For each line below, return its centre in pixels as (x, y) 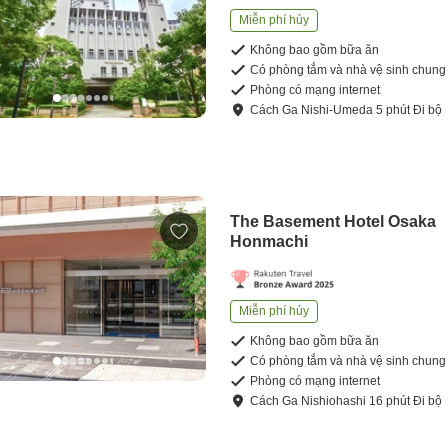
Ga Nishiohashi (324, 401)
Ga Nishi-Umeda (328, 110)
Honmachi (269, 242)
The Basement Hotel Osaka (333, 222)
